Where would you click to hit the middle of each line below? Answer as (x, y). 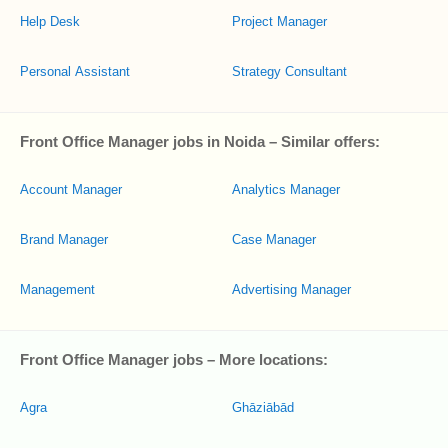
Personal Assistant (75, 71)
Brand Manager (64, 239)
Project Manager (279, 21)
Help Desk (50, 21)
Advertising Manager (291, 289)
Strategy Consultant (289, 71)
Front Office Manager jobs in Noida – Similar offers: (200, 141)
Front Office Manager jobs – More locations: (174, 359)
